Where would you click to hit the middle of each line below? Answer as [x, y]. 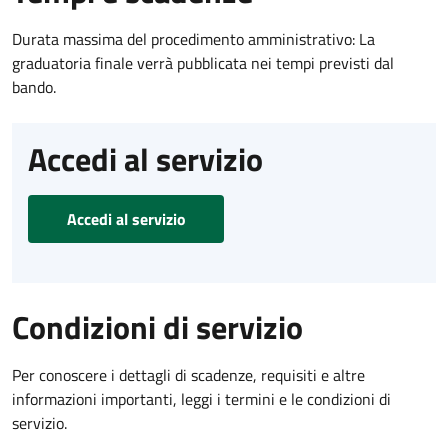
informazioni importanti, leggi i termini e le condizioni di [201, 398]
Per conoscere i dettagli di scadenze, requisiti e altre [188, 374]
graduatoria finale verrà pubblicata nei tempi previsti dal [203, 62]
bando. [34, 86]
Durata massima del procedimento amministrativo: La [193, 38]
